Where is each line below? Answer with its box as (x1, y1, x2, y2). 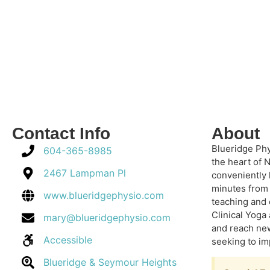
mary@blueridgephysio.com (43, 212, 171, 224)
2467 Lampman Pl (43, 167, 127, 179)
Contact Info (12, 124, 110, 143)
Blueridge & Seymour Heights (43, 256, 177, 268)
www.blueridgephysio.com (43, 189, 165, 201)
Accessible (43, 234, 93, 246)
